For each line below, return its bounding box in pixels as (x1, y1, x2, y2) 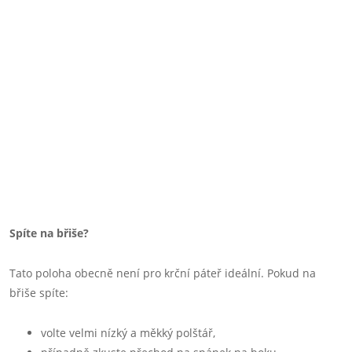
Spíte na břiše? (9, 225, 89, 240)
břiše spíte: (9, 285, 68, 300)
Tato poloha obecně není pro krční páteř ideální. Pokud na (9, 266, 316, 280)
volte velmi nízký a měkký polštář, (41, 325, 215, 340)
